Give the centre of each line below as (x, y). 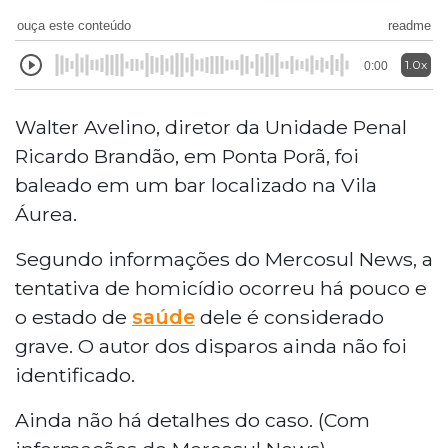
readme (409, 25)
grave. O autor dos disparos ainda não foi (211, 345)
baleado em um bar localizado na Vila (196, 184)
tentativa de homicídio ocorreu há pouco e (221, 287)
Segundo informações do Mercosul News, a (224, 258)
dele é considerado (289, 316)
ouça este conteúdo (74, 25)
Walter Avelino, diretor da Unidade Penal (211, 126)
